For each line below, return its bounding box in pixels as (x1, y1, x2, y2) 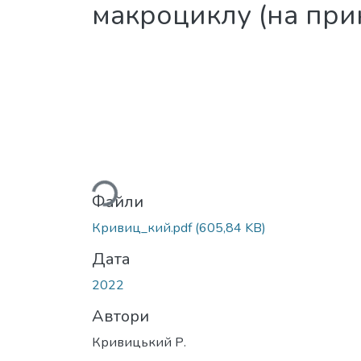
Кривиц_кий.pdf (92, 218, 195, 237)
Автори (92, 305, 149, 327)
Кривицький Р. (92, 333, 186, 351)
